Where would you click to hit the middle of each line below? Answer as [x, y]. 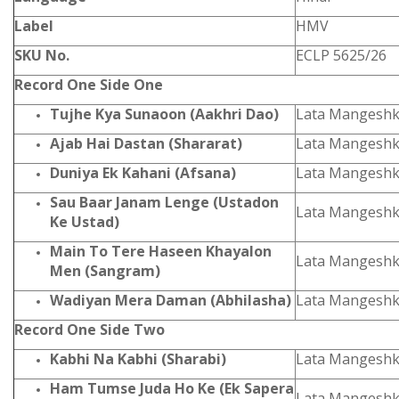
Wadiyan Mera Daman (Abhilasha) [171, 300]
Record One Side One [89, 85]
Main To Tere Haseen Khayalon [161, 251]
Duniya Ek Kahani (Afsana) [143, 173]
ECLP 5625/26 [341, 55]
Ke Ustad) [85, 222]
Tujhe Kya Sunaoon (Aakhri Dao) [164, 114]
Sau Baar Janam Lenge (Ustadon [164, 202]
